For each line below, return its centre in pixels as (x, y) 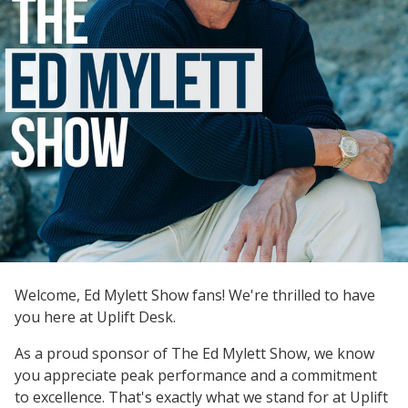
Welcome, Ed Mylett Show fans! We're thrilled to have (195, 296)
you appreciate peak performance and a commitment (196, 376)
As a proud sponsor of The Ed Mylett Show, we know (194, 354)
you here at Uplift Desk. (95, 317)
